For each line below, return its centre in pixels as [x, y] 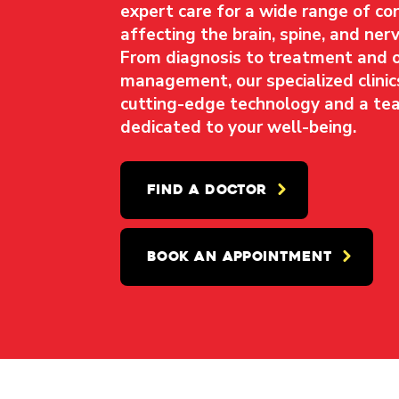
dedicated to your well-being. [238, 127]
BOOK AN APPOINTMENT [240, 256]
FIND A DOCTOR [207, 189]
